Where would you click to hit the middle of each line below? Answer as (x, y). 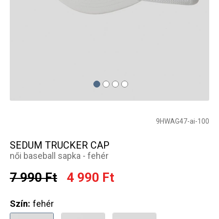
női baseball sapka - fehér (59, 156)
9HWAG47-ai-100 (183, 121)
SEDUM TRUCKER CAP (60, 145)
